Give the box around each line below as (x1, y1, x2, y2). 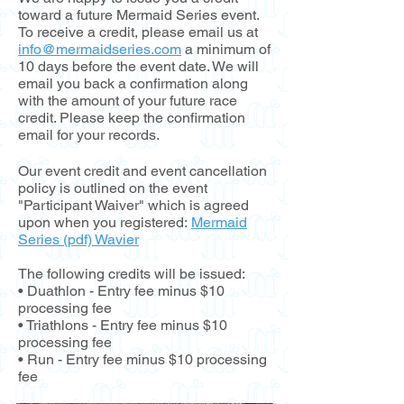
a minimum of (185, 41, 271, 58)
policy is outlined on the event (18, 179, 207, 197)
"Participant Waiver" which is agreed (18, 197, 249, 214)
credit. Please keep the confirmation (18, 109, 245, 126)
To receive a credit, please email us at (18, 23, 258, 41)
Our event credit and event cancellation (18, 162, 267, 179)
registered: (120, 214, 188, 231)
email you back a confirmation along (18, 75, 248, 92)
